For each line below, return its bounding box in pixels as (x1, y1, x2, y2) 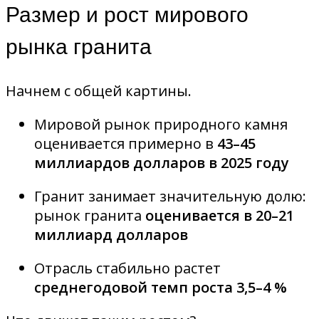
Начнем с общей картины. (6, 80, 192, 100)
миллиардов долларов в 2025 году (34, 152, 289, 172)
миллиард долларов (34, 224, 188, 244)
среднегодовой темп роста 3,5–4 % (34, 277, 287, 297)
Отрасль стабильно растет (34, 258, 221, 278)
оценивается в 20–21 (145, 205, 294, 225)
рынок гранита (34, 205, 145, 225)
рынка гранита (6, 32, 152, 63)
